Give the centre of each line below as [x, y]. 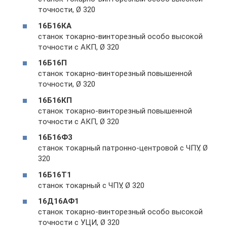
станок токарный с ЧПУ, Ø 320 [91, 185]
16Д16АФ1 [59, 201]
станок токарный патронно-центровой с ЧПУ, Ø [123, 148]
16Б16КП [55, 100]
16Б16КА [55, 26]
